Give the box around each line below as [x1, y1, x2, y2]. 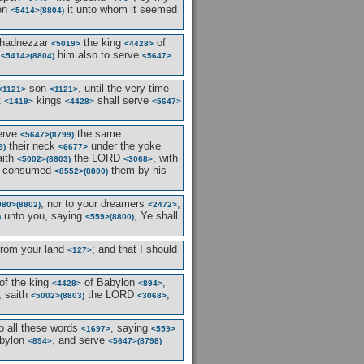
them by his [108, 164, 167, 176]
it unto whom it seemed [64, 3, 177, 15]
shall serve [94, 94, 152, 106]
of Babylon [81, 276, 138, 288]
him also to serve [54, 49, 142, 61]
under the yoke [88, 140, 161, 152]
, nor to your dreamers [41, 197, 148, 210]
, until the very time [78, 82, 169, 94]
